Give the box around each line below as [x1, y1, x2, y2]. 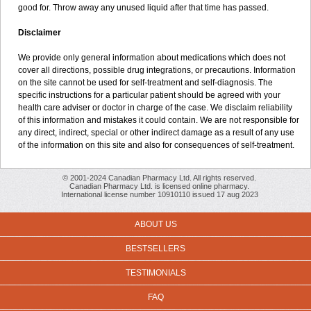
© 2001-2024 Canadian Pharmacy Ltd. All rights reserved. [62, 174, 256, 182]
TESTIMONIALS [125, 268, 186, 278]
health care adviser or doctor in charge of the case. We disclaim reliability [18, 103, 292, 112]
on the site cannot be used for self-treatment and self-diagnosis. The [18, 78, 273, 87]
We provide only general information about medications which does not [18, 53, 285, 62]
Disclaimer [18, 28, 61, 37]
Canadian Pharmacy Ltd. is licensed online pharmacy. [69, 182, 249, 190]
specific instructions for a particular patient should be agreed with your [18, 90, 280, 100]
